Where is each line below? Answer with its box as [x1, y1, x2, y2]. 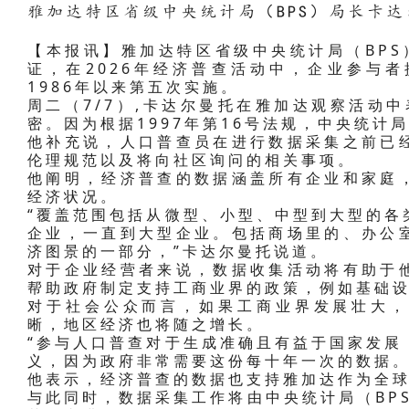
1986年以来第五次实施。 [27, 76, 239, 97]
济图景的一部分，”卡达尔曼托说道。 [27, 240, 329, 261]
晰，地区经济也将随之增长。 [27, 313, 265, 334]
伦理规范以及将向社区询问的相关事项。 [27, 149, 356, 170]
